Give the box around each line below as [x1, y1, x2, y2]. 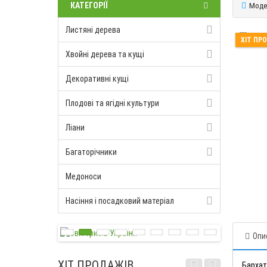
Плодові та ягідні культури [66, 98, 159, 108]
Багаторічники [66, 147, 117, 157]
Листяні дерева [66, 25, 120, 35]
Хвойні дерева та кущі [66, 49, 144, 59]
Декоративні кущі [66, 74, 129, 83]
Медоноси [66, 172, 101, 181]
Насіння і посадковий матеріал [66, 196, 174, 206]
